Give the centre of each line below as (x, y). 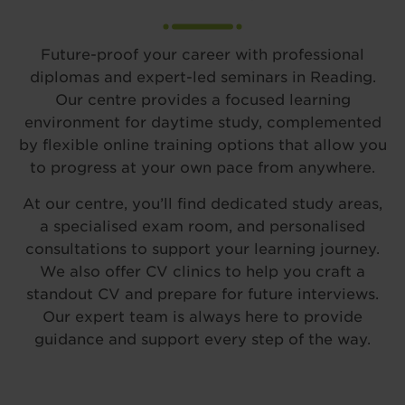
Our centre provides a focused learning (202, 100)
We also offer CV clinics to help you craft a (202, 272)
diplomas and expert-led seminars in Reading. (202, 77)
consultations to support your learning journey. (202, 249)
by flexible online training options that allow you (202, 145)
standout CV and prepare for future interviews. (202, 294)
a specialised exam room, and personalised (202, 226)
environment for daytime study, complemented (202, 122)
